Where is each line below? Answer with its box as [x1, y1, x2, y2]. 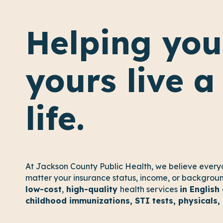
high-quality [64, 184, 120, 194]
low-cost [25, 184, 62, 194]
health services [120, 184, 180, 194]
